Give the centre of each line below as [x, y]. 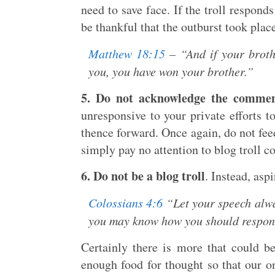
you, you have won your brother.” [171, 71]
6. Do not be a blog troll [143, 176]
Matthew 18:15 [127, 53]
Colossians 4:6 [126, 203]
